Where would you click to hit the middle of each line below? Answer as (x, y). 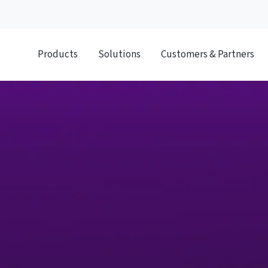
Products (57, 54)
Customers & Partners (207, 54)
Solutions (119, 54)
